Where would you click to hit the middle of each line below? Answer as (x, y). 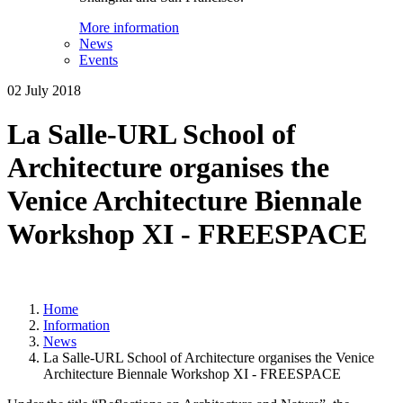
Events (99, 60)
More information (129, 27)
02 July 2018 (44, 90)
